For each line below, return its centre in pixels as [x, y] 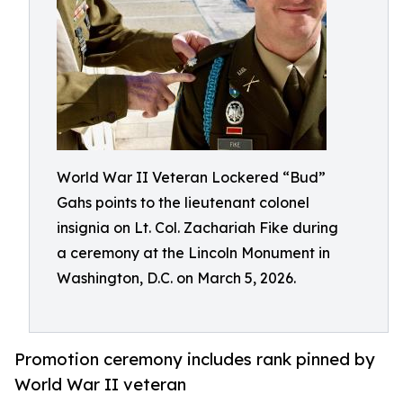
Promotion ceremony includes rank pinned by [195, 359]
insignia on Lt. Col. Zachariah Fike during [197, 228]
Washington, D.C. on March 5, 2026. [176, 278]
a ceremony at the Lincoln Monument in [193, 253]
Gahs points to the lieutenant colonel [183, 202]
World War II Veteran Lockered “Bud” [191, 177]
